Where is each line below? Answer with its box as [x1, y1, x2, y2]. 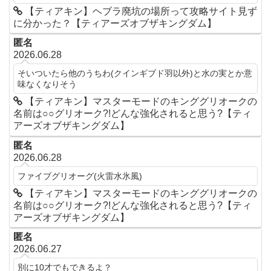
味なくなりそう [18, 79, 77, 90]
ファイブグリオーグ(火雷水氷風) [18, 171, 143, 181]
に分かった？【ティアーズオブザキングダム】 [13, 18, 217, 28]
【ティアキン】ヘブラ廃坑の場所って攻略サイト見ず [22, 5, 258, 16]
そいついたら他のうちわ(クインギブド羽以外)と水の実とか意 [18, 68, 253, 79]
